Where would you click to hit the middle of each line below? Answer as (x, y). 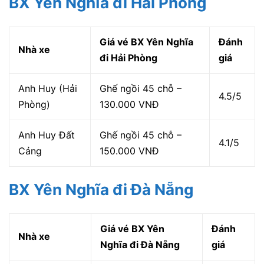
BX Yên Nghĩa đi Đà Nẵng (103, 190)
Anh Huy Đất (47, 135)
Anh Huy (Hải (48, 89)
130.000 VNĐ (129, 105)
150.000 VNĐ (129, 151)
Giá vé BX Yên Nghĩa (146, 42)
